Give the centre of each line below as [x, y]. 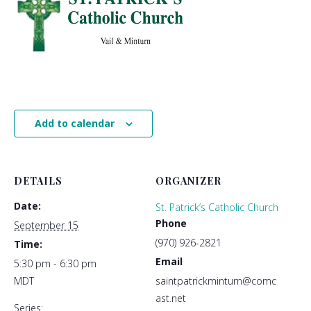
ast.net [171, 299]
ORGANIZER [188, 181]
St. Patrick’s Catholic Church [217, 208]
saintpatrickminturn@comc [216, 281]
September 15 [46, 226]
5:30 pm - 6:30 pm [55, 264]
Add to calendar [74, 124]
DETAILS [38, 181]
